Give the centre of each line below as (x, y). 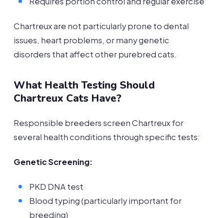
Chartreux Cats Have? (68, 99)
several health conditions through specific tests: (107, 137)
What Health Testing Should (84, 85)
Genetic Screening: (53, 162)
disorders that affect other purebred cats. (95, 54)
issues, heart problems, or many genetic (91, 40)
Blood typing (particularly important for (105, 201)
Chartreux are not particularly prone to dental (101, 26)
